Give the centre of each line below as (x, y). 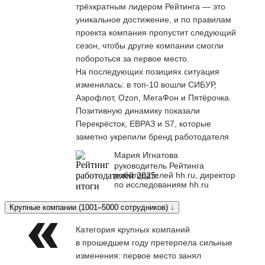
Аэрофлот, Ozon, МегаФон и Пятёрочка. (153, 97)
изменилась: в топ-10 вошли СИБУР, (146, 84)
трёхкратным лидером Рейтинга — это (151, 6)
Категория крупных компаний (133, 229)
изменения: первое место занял (138, 255)
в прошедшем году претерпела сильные (154, 242)
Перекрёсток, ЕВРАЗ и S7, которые (143, 123)
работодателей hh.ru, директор (175, 175)
